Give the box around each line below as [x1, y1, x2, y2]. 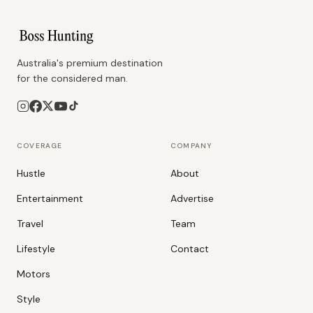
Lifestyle [17, 242, 55, 255]
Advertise [170, 191, 214, 205]
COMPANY [170, 140, 212, 150]
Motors [17, 267, 50, 280]
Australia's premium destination [17, 56, 163, 69]
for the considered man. [17, 71, 128, 85]
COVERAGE [17, 140, 63, 150]
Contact [170, 242, 209, 255]
